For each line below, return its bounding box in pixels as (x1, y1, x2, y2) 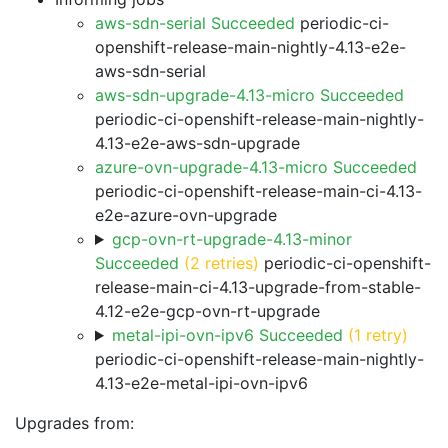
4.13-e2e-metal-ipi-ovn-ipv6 (95, 373, 308, 393)
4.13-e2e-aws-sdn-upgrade (95, 133, 300, 153)
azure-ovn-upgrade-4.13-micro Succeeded (95, 157, 417, 177)
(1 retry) (347, 325, 408, 345)
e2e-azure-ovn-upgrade (95, 205, 277, 225)
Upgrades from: (15, 413, 134, 433)
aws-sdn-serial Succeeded (95, 13, 295, 33)
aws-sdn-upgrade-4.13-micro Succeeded (95, 85, 404, 105)
